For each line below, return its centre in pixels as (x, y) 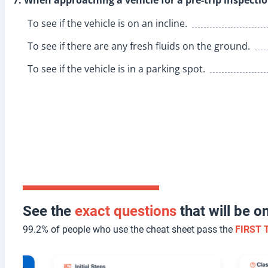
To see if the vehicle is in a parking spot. (116, 68)
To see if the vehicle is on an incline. (107, 23)
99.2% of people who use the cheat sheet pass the (129, 229)
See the (49, 211)
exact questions (126, 211)
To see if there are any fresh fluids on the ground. (139, 46)
